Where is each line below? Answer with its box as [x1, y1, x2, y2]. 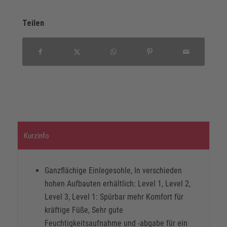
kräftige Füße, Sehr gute [44, 205, 123, 215]
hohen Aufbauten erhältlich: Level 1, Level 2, [44, 179, 191, 189]
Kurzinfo [23, 131, 49, 141]
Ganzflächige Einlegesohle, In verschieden [44, 166, 182, 176]
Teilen [22, 18, 44, 28]
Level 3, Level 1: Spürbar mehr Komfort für [44, 192, 183, 202]
